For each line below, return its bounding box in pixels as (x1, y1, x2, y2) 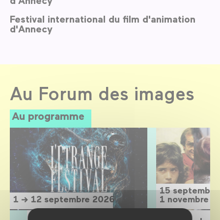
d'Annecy (10, 22, 53, 34)
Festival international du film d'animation (10, 12, 195, 25)
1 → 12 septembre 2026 (13, 193, 115, 204)
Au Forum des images (10, 82, 194, 104)
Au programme (12, 109, 85, 122)
